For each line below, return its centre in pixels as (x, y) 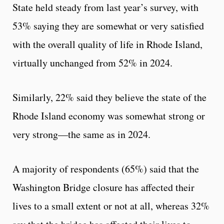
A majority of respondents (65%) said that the (106, 169)
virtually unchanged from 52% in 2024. (92, 63)
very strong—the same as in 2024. (81, 134)
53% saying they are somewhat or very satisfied (108, 26)
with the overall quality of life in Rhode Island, (107, 44)
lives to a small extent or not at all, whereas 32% (111, 206)
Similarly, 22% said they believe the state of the (109, 97)
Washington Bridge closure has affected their (103, 187)
